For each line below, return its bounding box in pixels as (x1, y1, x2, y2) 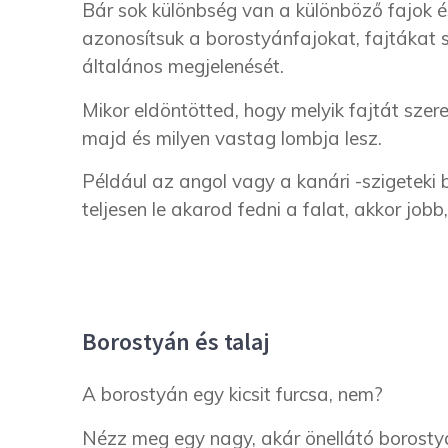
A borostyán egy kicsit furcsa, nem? (82, 382, 383, 407)
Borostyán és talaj (82, 326, 269, 358)
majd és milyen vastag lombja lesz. (82, 125, 382, 150)
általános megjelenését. (82, 54, 284, 79)
